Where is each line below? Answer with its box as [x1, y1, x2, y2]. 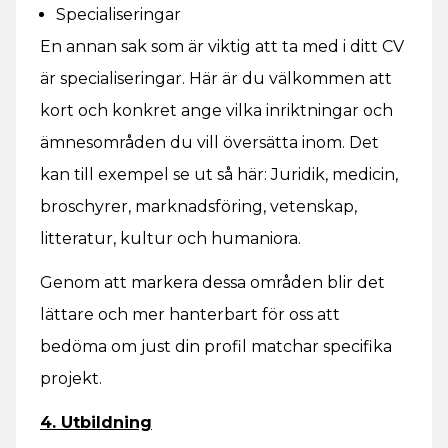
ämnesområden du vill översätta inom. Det [40, 133, 379, 152]
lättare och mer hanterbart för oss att [40, 305, 340, 324]
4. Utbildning [40, 413, 152, 432]
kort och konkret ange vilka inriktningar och [40, 101, 393, 120]
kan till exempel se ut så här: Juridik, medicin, [40, 165, 398, 184]
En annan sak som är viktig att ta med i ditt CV [40, 37, 404, 56]
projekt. [40, 369, 102, 388]
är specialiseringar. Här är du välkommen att [40, 69, 392, 88]
